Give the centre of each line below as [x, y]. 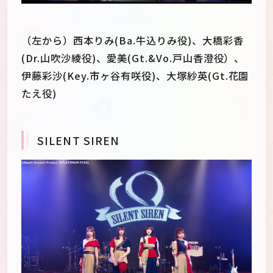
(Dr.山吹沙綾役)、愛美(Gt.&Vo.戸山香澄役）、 [133, 58]
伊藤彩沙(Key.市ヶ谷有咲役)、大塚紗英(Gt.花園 [135, 76]
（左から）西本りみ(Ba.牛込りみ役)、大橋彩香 [133, 41]
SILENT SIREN [78, 140]
